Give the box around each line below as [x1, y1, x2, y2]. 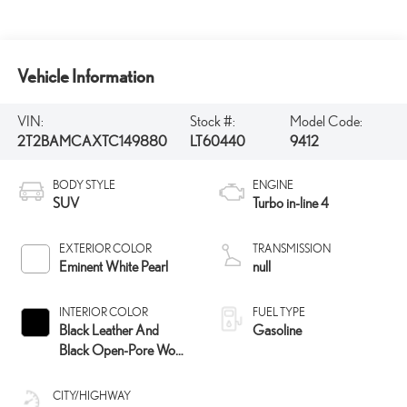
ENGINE [253, 178, 293, 193]
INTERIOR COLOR [58, 305, 148, 320]
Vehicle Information [16, 65, 154, 88]
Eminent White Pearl [58, 258, 168, 276]
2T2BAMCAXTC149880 [16, 133, 167, 151]
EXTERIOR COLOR [58, 242, 152, 256]
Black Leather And [58, 322, 159, 340]
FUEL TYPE [253, 305, 305, 320]
